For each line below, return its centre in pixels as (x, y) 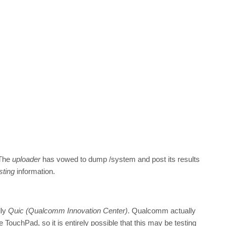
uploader (26, 159)
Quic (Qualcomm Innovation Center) (68, 210)
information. (35, 171)
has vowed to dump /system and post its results (120, 159)
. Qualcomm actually (162, 210)
